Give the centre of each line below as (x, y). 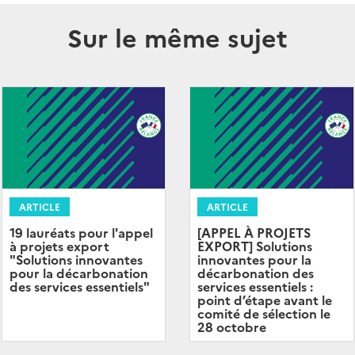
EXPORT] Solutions (255, 246)
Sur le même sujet (177, 36)
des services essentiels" (79, 286)
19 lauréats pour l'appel (81, 233)
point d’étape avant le (265, 300)
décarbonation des (256, 273)
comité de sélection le (264, 313)
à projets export (59, 246)
